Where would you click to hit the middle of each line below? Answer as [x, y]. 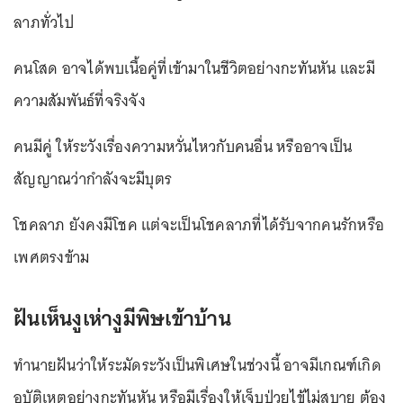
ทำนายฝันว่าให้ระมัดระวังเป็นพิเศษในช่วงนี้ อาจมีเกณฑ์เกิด [197, 365]
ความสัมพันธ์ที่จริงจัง [80, 100]
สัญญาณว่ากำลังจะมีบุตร [93, 179]
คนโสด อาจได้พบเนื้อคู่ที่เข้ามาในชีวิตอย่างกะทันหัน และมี [194, 68]
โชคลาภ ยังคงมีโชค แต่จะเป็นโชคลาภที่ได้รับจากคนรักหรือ [199, 224]
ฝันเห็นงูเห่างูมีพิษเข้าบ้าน [127, 318]
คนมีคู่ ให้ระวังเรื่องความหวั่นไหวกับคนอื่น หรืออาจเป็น [183, 146]
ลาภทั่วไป [44, 22]
